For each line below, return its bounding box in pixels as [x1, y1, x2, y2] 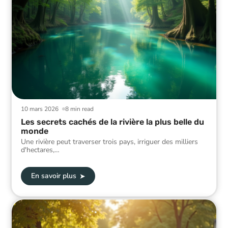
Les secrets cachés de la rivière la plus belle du [21, 117, 204, 127]
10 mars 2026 [21, 104, 59, 113]
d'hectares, [21, 145, 54, 155]
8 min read [65, 104, 94, 113]
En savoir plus [31, 171, 76, 181]
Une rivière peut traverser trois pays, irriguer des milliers [21, 136, 198, 147]
